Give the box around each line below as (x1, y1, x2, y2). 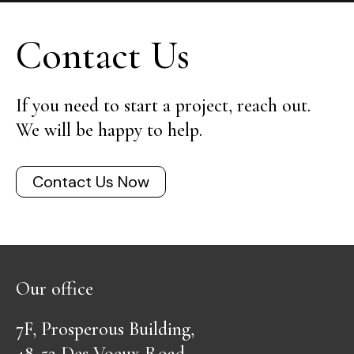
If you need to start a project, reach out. (16, 93, 311, 117)
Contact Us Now (32, 171, 149, 192)
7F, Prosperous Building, (16, 317, 194, 341)
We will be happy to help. (16, 118, 202, 141)
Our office (16, 277, 93, 300)
